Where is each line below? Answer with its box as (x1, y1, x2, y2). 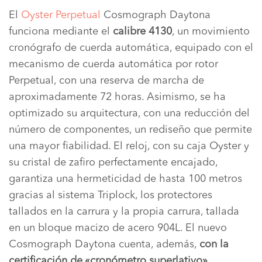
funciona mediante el (9, 26, 113, 37)
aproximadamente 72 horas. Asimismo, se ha (9, 91, 226, 102)
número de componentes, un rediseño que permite (9, 124, 252, 135)
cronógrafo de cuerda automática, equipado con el (9, 42, 253, 53)
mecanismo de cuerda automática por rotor (9, 58, 218, 70)
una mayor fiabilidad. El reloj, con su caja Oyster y (9, 140, 249, 151)
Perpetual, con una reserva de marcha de (9, 75, 204, 86)
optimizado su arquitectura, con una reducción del (9, 108, 250, 119)
